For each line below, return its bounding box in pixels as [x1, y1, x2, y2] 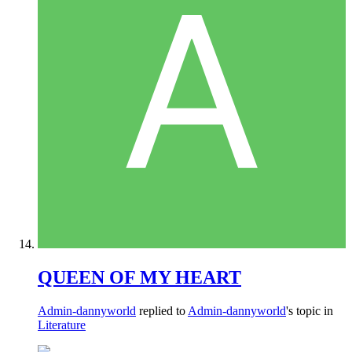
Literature [38, 317, 86, 332]
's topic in [286, 303, 333, 317]
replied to [136, 303, 188, 317]
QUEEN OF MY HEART [38, 266, 241, 288]
